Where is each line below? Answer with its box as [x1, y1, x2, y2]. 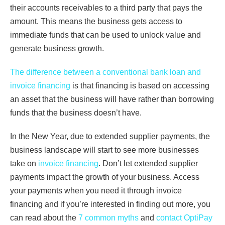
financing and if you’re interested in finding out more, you [10, 200, 210, 209]
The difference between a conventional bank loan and [10, 68, 201, 77]
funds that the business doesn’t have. [10, 108, 142, 118]
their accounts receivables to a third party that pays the [10, 4, 202, 13]
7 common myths [78, 213, 139, 222]
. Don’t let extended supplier [98, 159, 198, 168]
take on [10, 159, 38, 168]
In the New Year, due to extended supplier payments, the [10, 132, 210, 141]
